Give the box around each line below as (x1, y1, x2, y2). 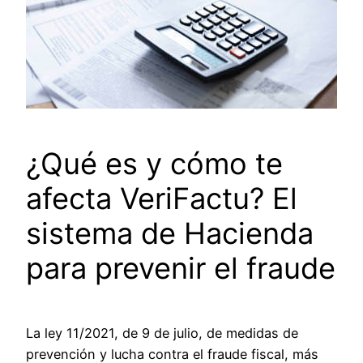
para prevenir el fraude (26, 250, 335, 287)
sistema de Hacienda (26, 216, 314, 252)
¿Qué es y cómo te (26, 146, 283, 182)
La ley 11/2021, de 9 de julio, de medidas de (26, 325, 298, 342)
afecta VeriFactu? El (26, 181, 297, 217)
